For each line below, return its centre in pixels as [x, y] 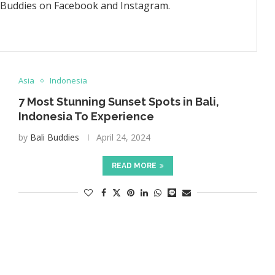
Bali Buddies [54, 137]
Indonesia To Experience [86, 116]
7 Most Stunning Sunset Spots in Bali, [118, 102]
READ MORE [134, 166]
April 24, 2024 [123, 137]
